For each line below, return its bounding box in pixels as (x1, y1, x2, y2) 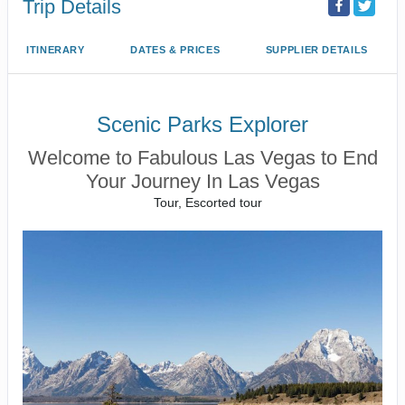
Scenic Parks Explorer (97, 111, 308, 137)
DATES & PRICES (130, 43, 221, 55)
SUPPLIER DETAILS (265, 43, 368, 55)
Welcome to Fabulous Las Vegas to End (27, 146, 378, 169)
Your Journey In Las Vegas (85, 169, 320, 193)
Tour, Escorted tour (154, 194, 263, 210)
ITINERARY (26, 43, 85, 55)
